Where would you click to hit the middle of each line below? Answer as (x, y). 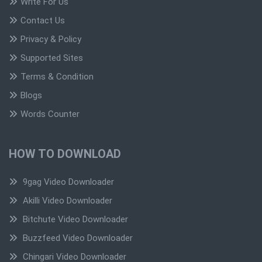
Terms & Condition (57, 76)
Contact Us (43, 20)
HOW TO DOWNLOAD (65, 154)
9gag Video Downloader (67, 182)
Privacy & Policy (51, 39)
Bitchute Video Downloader (74, 219)
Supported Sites (52, 58)
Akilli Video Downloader (66, 200)
